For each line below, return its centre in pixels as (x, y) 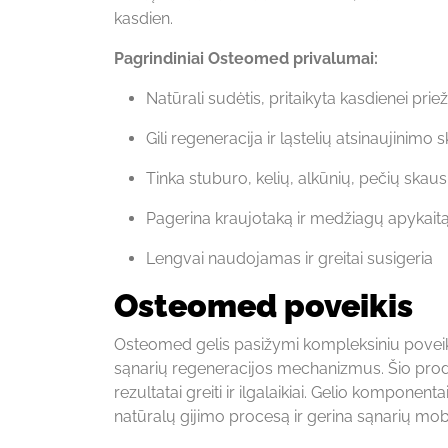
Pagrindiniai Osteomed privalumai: (246, 58)
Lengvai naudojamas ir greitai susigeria (289, 258)
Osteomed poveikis (263, 305)
